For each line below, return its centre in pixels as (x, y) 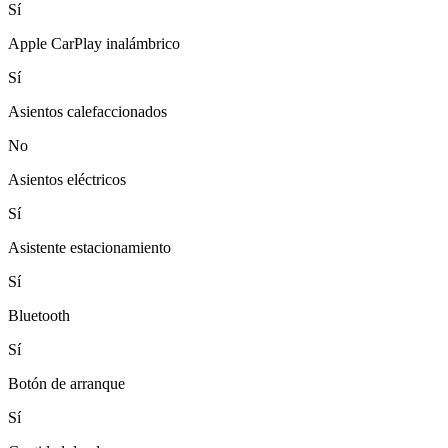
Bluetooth (39, 315)
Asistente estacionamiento (89, 247)
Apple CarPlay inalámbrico (94, 43)
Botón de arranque (66, 383)
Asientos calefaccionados (87, 111)
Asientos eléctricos (67, 179)
